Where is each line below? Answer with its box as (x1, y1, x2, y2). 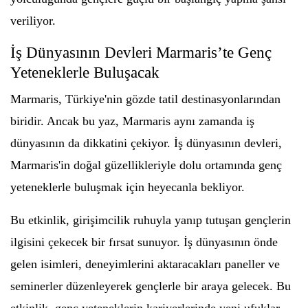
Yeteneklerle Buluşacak (10, 64, 159, 82)
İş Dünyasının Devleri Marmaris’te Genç (10, 44, 272, 62)
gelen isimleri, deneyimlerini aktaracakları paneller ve (10, 257, 280, 272)
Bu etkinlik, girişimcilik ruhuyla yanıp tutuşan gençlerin (10, 213, 291, 228)
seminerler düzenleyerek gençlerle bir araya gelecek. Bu (10, 279, 291, 294)
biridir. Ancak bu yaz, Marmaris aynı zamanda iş (10, 114, 254, 129)
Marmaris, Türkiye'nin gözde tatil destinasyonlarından (10, 92, 280, 107)
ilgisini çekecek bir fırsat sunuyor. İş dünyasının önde (10, 235, 278, 250)
